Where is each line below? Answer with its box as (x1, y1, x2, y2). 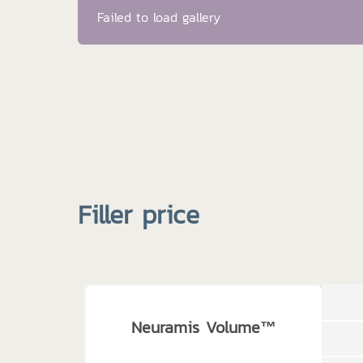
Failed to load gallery (97, 7, 220, 27)
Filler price (78, 195, 199, 234)
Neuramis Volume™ (130, 314, 276, 340)
